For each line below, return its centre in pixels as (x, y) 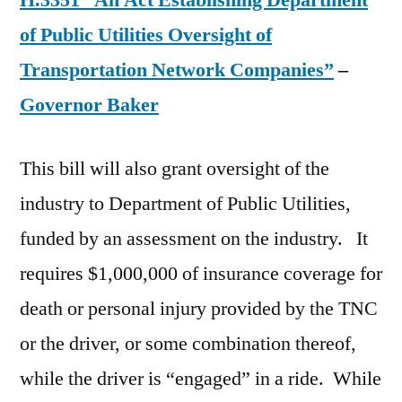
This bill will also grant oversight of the (175, 169)
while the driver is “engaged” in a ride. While (201, 379)
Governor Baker (89, 105)
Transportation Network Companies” (177, 70)
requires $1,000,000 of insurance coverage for (201, 274)
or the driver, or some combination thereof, (188, 344)
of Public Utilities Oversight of (146, 35)
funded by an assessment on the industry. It (194, 239)
